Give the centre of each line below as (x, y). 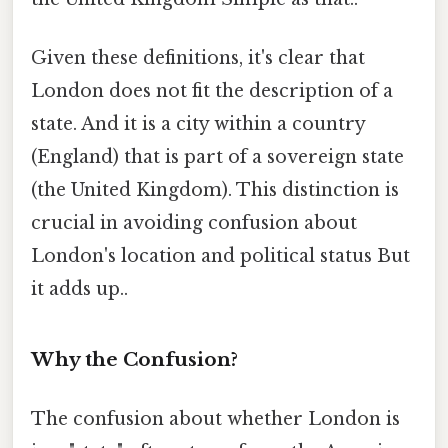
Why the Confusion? (134, 359)
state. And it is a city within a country (198, 123)
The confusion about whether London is (215, 418)
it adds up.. (79, 288)
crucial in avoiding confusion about (194, 222)
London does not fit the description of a (212, 90)
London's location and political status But (220, 255)
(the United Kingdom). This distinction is (215, 189)
